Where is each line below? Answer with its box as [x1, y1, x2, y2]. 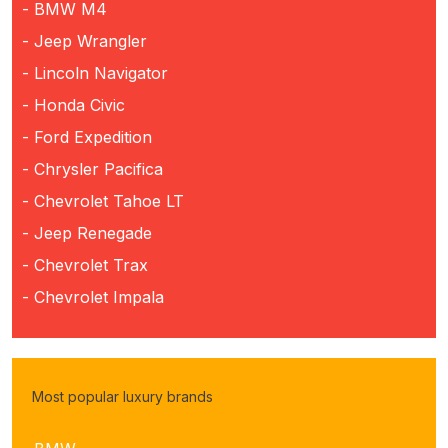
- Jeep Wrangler [22, 30, 147, 51]
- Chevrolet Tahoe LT [22, 190, 184, 211]
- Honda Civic [22, 94, 125, 115]
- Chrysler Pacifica [22, 158, 163, 179]
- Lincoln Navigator [22, 62, 168, 83]
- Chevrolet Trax [22, 254, 148, 275]
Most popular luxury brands [32, 387, 213, 405]
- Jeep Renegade [22, 222, 152, 243]
